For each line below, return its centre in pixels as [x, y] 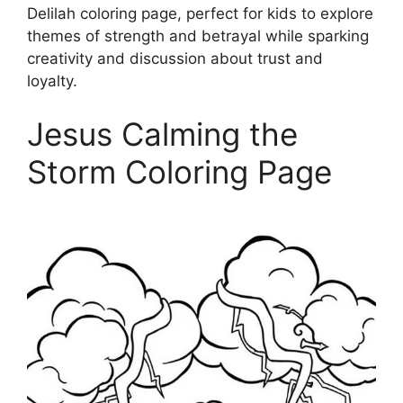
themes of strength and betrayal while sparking [198, 36]
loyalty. [52, 81]
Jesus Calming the [162, 134]
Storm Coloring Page [179, 172]
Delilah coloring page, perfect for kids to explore [200, 13]
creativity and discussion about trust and [175, 58]
